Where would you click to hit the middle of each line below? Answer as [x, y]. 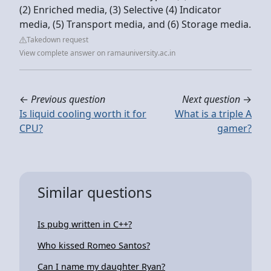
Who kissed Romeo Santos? [94, 245]
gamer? [234, 128]
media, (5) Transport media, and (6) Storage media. [135, 24]
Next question [211, 99]
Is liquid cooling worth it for [83, 113]
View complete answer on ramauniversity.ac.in [97, 53]
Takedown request [57, 39]
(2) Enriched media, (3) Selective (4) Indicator [120, 9]
